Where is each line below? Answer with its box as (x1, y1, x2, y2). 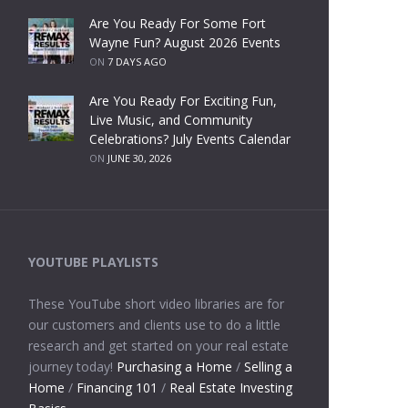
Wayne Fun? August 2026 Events (89, 33, 281, 51)
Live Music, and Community (89, 110, 253, 128)
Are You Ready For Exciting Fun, (89, 91, 278, 109)
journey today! (27, 357, 117, 375)
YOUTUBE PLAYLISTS (27, 252, 158, 270)
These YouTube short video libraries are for (27, 294, 284, 312)
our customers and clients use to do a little (27, 315, 280, 333)
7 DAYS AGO (107, 54, 168, 68)
